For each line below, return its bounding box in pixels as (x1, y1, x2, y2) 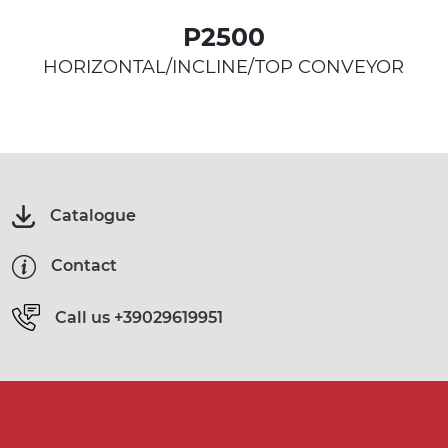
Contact (51, 256, 117, 276)
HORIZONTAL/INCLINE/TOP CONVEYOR (43, 55, 404, 78)
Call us (55, 307, 110, 327)
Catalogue (50, 206, 136, 226)
